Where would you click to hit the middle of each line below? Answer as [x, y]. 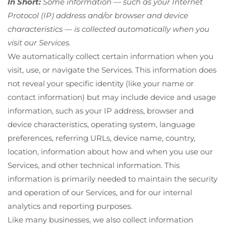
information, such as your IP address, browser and [101, 110]
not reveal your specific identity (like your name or [101, 83]
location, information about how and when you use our [110, 151]
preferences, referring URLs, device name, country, [101, 138]
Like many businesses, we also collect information [100, 219]
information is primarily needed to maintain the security [112, 179]
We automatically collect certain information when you [110, 56]
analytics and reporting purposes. [70, 206]
